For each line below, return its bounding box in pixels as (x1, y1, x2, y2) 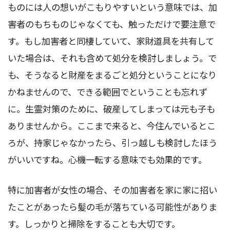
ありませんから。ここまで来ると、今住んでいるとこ (8, 119, 216, 132)
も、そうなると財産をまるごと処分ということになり (8, 68, 217, 81)
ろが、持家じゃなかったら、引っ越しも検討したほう (8, 136, 217, 149)
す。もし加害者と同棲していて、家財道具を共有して (8, 34, 214, 47)
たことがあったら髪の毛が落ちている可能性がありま (8, 200, 217, 213)
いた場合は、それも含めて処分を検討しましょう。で (8, 51, 217, 64)
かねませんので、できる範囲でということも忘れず (8, 85, 207, 98)
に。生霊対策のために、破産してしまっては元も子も (8, 102, 215, 115)
